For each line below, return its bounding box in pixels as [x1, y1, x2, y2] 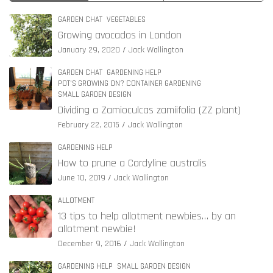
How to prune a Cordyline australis [58, 155, 207, 170]
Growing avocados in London [58, 27, 182, 42]
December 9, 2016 [58, 238, 121, 249]
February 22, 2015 [58, 119, 119, 130]
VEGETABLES [107, 14, 146, 24]
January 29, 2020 [58, 44, 120, 55]
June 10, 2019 [58, 172, 105, 183]
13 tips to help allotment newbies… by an [58, 208, 236, 223]
